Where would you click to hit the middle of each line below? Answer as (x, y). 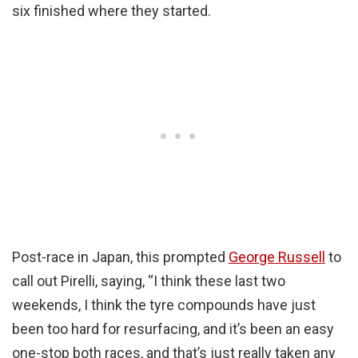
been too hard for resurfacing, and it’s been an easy (173, 329)
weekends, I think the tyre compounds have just (164, 305)
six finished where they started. (111, 11)
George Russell (277, 257)
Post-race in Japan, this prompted (120, 257)
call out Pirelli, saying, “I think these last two (149, 281)
